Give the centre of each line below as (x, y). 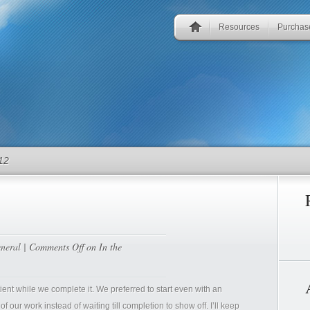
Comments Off (56, 247)
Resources (239, 27)
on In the (102, 247)
